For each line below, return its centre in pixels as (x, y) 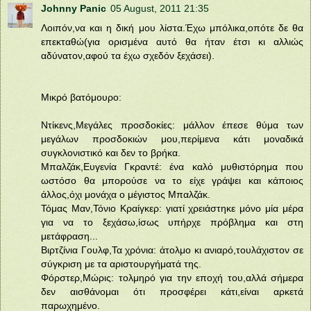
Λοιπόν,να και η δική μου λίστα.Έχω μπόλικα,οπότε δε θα (172, 27)
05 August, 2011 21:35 (160, 8)
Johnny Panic (74, 8)
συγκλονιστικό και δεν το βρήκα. (111, 152)
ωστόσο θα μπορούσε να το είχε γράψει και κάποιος (172, 180)
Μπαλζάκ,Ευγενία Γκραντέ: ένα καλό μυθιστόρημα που (172, 166)
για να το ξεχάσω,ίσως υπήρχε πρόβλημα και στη (172, 222)
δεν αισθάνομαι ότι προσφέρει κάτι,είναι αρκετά (172, 291)
